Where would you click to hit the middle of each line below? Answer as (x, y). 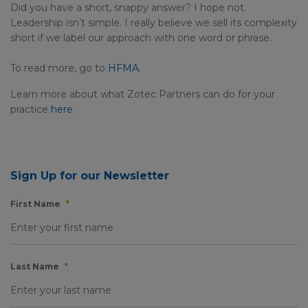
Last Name (35, 266)
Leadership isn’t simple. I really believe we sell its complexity (154, 23)
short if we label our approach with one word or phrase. (141, 38)
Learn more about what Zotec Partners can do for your (143, 94)
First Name (35, 204)
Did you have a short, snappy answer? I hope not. (128, 8)
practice (31, 109)
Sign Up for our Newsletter (90, 176)
